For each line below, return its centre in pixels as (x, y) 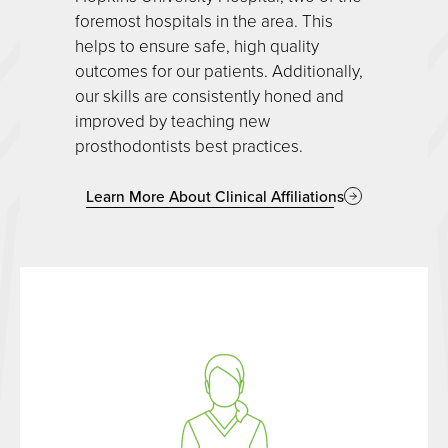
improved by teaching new (172, 120)
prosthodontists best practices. (189, 145)
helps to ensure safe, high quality (197, 45)
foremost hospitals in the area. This (204, 20)
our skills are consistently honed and (209, 95)
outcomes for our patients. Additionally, (219, 70)
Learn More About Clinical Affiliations (215, 195)
